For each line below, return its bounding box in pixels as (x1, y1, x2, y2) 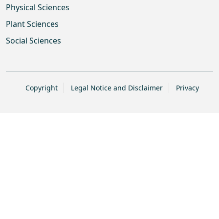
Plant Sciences (6, 19, 59, 30)
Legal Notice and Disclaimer (70, 83, 163, 93)
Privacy (175, 83, 199, 93)
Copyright (25, 83, 58, 93)
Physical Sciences (6, 2, 69, 13)
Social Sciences (6, 35, 61, 46)
